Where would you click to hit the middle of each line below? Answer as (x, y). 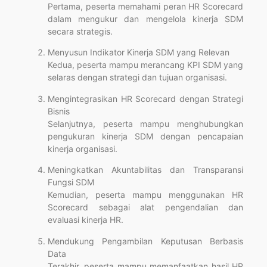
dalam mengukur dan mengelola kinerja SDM (145, 19)
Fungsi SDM (71, 182)
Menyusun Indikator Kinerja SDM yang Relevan (139, 52)
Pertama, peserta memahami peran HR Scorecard (145, 7)
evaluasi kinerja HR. (86, 220)
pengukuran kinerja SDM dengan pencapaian (145, 136)
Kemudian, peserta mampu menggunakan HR (145, 195)
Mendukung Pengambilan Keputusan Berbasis (145, 241)
